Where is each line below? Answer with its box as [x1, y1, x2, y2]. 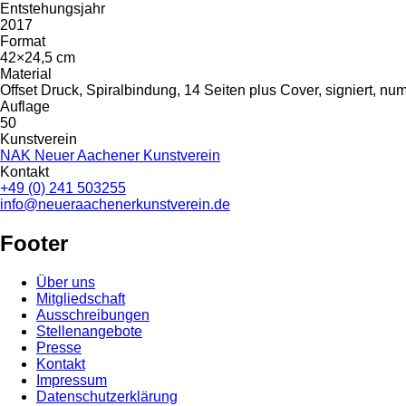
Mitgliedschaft [36, 291, 125, 307]
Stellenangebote [36, 324, 142, 340]
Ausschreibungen [36, 307, 150, 324]
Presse [36, 340, 82, 356]
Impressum [36, 372, 107, 389]
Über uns [36, 275, 95, 291]
